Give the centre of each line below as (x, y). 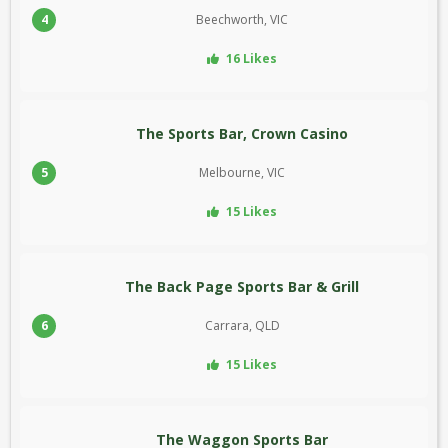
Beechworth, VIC (242, 20)
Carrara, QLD (242, 326)
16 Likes (250, 59)
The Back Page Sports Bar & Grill (242, 287)
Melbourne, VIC (242, 173)
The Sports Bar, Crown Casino (242, 134)
